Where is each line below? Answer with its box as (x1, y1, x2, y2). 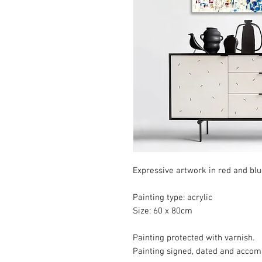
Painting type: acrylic (133, 192, 212, 203)
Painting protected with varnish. (133, 232, 254, 243)
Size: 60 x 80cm (133, 205, 192, 216)
